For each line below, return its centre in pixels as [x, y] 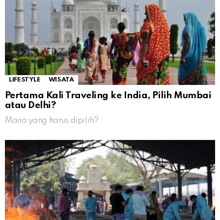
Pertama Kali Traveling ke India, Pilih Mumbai [108, 96]
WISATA [61, 80]
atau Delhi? [30, 106]
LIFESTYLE [25, 80]
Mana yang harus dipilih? [52, 121]
